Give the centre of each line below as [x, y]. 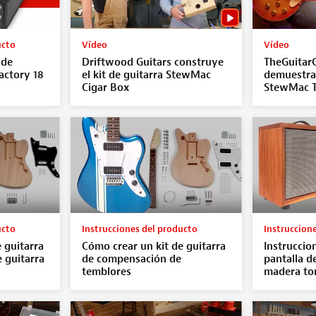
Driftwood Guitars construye [152, 62]
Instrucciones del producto [139, 229]
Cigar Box [105, 87]
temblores [106, 272]
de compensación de [131, 259]
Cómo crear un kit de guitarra [153, 246]
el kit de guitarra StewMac [146, 75]
